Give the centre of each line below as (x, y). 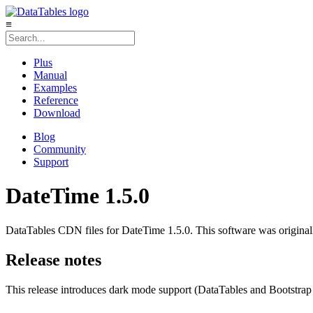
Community (60, 149)
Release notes (53, 260)
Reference (56, 100)
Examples (55, 88)
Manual (50, 75)
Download (57, 113)
